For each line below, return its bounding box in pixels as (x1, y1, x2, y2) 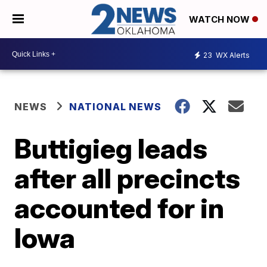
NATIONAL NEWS (69, 101, 162, 113)
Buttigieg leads (14, 132, 208, 166)
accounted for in (14, 191, 225, 225)
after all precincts (14, 162, 241, 195)
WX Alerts (214, 50, 250, 60)
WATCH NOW (189, 14, 252, 26)
